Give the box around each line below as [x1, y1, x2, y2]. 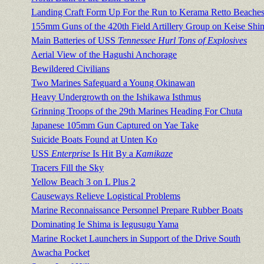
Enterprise [51, 148, 90, 159]
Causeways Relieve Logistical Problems [31, 191, 180, 202]
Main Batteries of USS [31, 35, 118, 46]
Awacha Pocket [31, 247, 90, 258]
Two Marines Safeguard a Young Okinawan [31, 78, 195, 88]
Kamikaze [136, 148, 173, 159]
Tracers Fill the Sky [31, 163, 104, 173]
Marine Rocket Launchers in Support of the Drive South [31, 233, 240, 244]
